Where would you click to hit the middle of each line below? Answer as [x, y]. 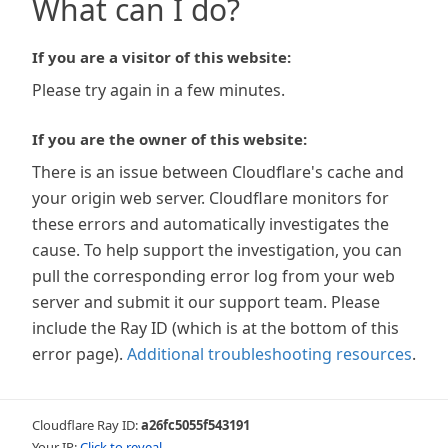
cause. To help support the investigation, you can [217, 250]
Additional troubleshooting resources [269, 354]
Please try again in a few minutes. [158, 90]
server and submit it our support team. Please [206, 302]
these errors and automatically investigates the [210, 224]
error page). [77, 354]
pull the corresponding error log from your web [213, 276]
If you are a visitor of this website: [161, 57]
